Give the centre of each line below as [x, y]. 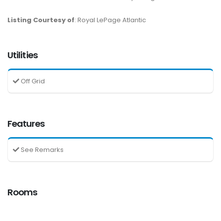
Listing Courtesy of [41, 20]
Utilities [22, 55]
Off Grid [32, 81]
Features [26, 123]
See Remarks [41, 149]
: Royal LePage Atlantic [110, 20]
